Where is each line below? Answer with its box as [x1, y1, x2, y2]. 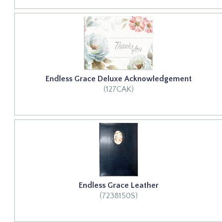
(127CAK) [103, 85, 134, 94]
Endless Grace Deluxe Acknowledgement [45, 74, 192, 83]
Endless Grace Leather [78, 181, 159, 190]
